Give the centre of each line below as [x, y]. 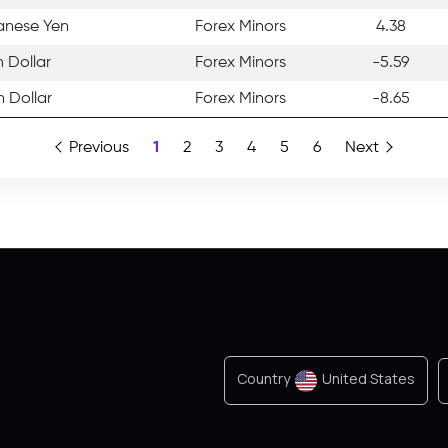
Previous [99, 147]
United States [368, 379]
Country [265, 379]
